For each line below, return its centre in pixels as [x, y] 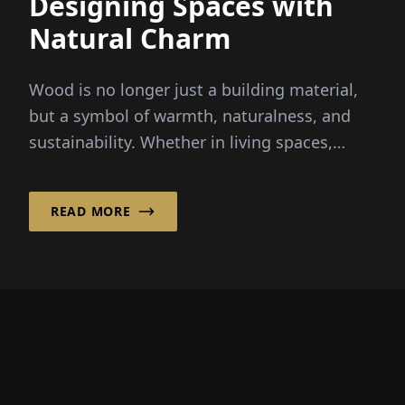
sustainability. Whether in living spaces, [181, 141]
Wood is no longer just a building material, [193, 89]
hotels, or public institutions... [145, 168]
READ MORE [91, 211]
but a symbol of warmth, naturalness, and [190, 115]
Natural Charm [130, 38]
